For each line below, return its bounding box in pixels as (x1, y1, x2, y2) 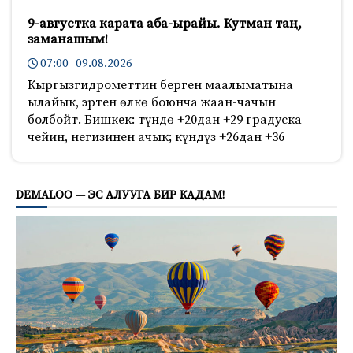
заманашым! (28, 30, 108, 48)
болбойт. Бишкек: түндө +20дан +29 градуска (28, 111, 302, 128)
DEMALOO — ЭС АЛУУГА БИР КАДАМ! (16, 187, 225, 203)
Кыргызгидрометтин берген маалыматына (28, 76, 293, 93)
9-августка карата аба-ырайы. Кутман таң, (28, 14, 302, 32)
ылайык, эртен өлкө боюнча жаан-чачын (28, 94, 276, 110)
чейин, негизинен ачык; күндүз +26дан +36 (28, 128, 284, 145)
